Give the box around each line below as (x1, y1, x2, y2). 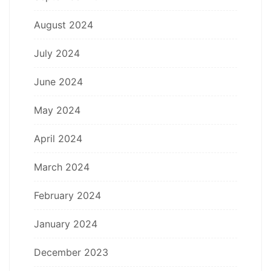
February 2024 (34, 189, 101, 201)
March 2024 (34, 160, 90, 173)
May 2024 (34, 103, 80, 116)
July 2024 (34, 47, 80, 59)
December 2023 (34, 246, 108, 258)
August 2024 (34, 18, 93, 31)
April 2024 (34, 132, 82, 145)
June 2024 (34, 75, 83, 88)
